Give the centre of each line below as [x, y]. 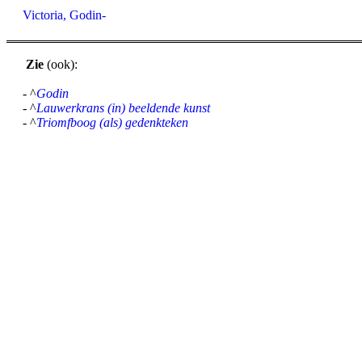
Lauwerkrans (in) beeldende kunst [123, 108]
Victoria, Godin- [64, 15]
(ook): [61, 64]
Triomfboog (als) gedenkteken [112, 122]
